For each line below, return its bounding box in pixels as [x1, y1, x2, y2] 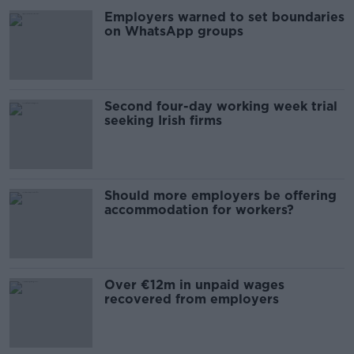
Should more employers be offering [104, 188, 337, 203]
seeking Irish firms [104, 113, 222, 128]
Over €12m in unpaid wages [104, 277, 284, 292]
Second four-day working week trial [104, 99, 337, 114]
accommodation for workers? [104, 202, 294, 217]
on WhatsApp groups [104, 24, 243, 39]
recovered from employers [104, 292, 279, 307]
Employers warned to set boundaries [104, 9, 345, 24]
